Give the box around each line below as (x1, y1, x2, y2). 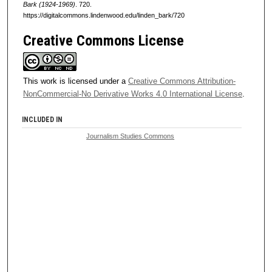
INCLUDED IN (22, 115, 63, 124)
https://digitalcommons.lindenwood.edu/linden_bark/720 (23, 12, 185, 19)
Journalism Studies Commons (86, 132, 175, 140)
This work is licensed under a (23, 76, 128, 86)
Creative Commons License (23, 32, 184, 50)
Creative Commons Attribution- (128, 76, 236, 86)
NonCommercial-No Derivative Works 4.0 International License (23, 89, 242, 99)
